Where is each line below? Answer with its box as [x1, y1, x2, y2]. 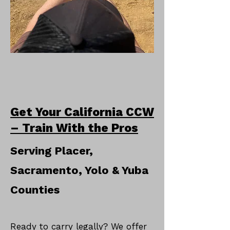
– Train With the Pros [10, 121, 138, 135]
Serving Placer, [10, 144, 93, 157]
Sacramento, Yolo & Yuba [10, 164, 148, 177]
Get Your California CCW [10, 105, 154, 119]
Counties [10, 183, 60, 196]
